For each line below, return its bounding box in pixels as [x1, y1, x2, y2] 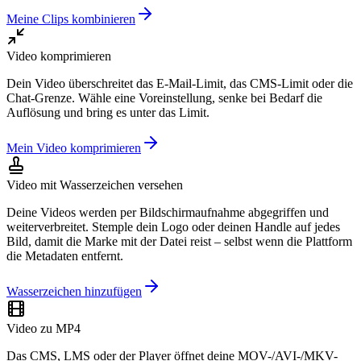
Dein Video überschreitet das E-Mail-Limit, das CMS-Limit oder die [6, 76, 353, 90]
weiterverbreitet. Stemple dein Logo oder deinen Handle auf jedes [6, 219, 340, 234]
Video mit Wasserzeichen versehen [6, 177, 183, 192]
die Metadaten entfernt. [6, 248, 123, 263]
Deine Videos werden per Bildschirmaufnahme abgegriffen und [6, 205, 329, 219]
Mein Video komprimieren [6, 140, 141, 155]
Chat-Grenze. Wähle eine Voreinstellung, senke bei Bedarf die [6, 90, 322, 105]
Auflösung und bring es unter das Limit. [6, 105, 210, 119]
